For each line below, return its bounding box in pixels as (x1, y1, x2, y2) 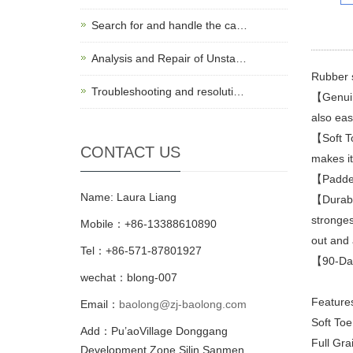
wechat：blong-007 (80, 270, 177, 284)
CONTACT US (80, 143, 180, 161)
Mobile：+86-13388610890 (80, 217, 217, 230)
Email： (80, 297, 119, 310)
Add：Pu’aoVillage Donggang (80, 324, 228, 337)
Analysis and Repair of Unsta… (91, 51, 247, 65)
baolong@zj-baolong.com (119, 297, 247, 310)
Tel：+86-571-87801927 (80, 243, 202, 257)
